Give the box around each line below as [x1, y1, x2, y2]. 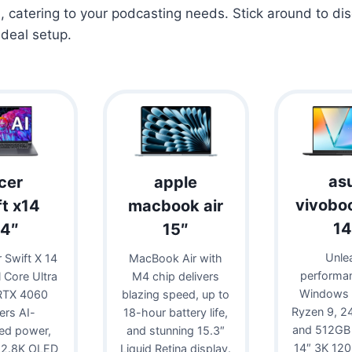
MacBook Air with [129, 251, 223, 265]
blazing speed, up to [122, 287, 230, 301]
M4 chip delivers [132, 269, 220, 283]
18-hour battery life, [123, 305, 229, 319]
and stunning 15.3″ [126, 323, 225, 337]
